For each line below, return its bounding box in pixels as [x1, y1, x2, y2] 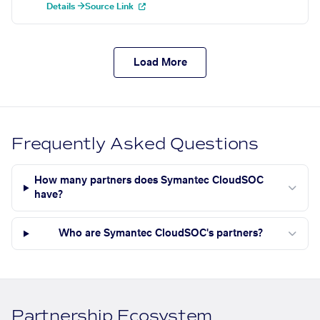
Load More [133, 57, 187, 68]
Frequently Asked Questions [11, 134, 259, 155]
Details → [46, 2, 85, 11]
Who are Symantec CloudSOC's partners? [59, 229, 264, 239]
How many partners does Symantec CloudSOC [34, 176, 264, 186]
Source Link [85, 2, 136, 11]
